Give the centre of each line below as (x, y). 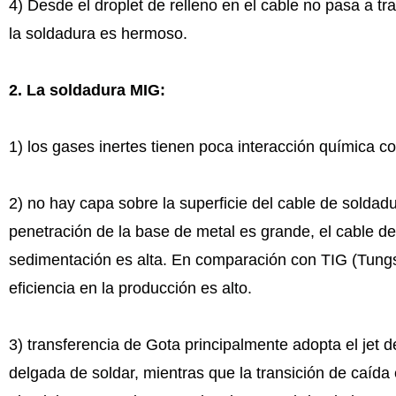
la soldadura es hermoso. (98, 34)
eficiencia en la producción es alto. (130, 288)
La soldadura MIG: (95, 90)
